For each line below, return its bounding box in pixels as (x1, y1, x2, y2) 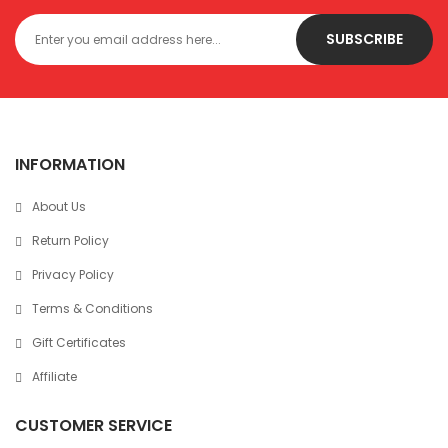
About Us (32, 198, 86, 215)
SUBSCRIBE (326, 29, 403, 49)
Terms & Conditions (32, 300, 153, 317)
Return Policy (32, 232, 109, 249)
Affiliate (32, 368, 77, 385)
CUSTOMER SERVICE (15, 414, 172, 437)
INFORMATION (15, 153, 125, 176)
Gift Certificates (32, 334, 126, 351)
